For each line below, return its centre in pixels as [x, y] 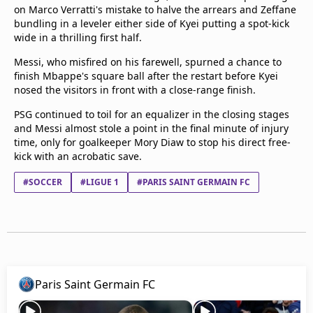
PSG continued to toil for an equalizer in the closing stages [152, 114]
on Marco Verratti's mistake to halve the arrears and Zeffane [155, 9]
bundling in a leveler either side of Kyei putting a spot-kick [152, 23]
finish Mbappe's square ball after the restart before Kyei [146, 76]
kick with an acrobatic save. [78, 156]
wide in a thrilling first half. [78, 37]
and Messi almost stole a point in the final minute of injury [151, 128]
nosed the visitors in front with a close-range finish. [135, 90]
